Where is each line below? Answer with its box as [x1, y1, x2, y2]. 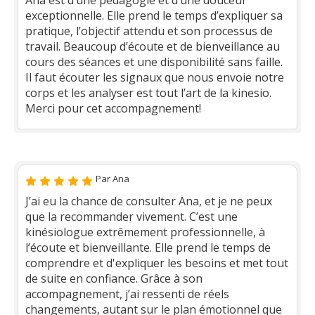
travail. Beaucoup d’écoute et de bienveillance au [25, 39, 280, 54]
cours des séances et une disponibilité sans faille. [25, 54, 283, 70]
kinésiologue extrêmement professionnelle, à [25, 224, 265, 240]
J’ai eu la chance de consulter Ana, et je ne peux [25, 193, 272, 209]
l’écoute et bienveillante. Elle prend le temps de [25, 240, 271, 255]
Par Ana [96, 172, 129, 185]
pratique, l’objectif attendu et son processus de [25, 23, 273, 39]
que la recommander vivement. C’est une [25, 209, 238, 224]
